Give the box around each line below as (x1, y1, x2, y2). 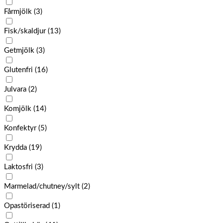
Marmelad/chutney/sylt (4, 183, 80, 191)
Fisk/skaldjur (4, 27, 46, 35)
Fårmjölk (4, 8, 32, 16)
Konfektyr (4, 124, 36, 132)
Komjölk (4, 105, 31, 113)
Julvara (4, 86, 26, 94)
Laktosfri (4, 163, 33, 171)
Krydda (4, 144, 27, 152)
